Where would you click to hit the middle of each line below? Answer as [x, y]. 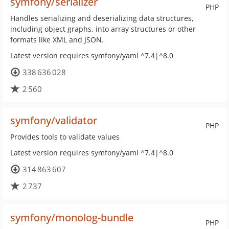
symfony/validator [54, 120]
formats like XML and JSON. [57, 40]
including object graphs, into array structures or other [103, 29]
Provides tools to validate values [65, 137]
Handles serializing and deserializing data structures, [102, 18]
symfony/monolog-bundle [72, 217]
